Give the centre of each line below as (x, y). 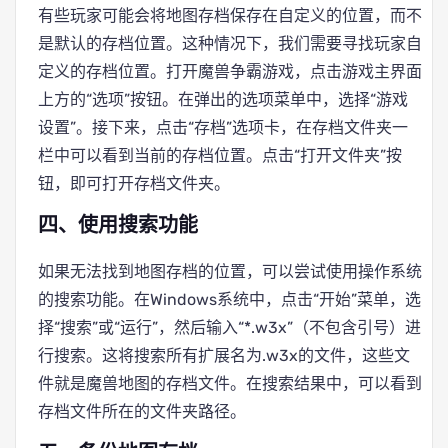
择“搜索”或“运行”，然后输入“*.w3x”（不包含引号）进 (229, 327)
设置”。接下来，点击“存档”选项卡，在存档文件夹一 (223, 127)
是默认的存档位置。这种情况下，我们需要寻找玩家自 (230, 43)
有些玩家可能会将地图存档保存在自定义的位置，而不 (230, 15)
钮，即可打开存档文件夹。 (134, 183)
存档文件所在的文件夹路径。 (142, 411)
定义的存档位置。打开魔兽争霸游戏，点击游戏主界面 (230, 71)
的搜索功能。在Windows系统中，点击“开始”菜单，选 (229, 299)
